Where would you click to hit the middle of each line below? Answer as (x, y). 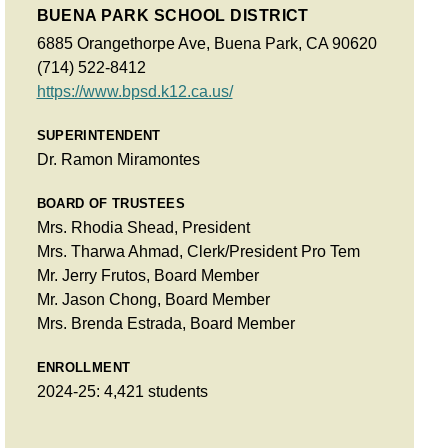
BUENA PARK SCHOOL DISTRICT (172, 15)
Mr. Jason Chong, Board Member (153, 299)
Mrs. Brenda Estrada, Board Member (165, 323)
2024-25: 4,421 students (122, 391)
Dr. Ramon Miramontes (118, 159)
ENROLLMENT (83, 367)
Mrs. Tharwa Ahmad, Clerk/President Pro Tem (198, 251)
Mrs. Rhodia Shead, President (143, 227)
